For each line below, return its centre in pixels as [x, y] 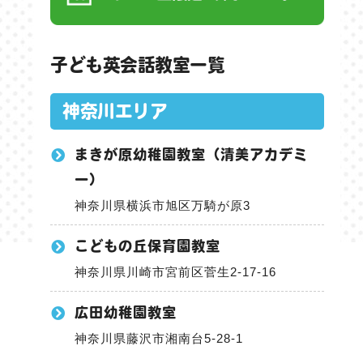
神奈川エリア [115, 111]
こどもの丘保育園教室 [147, 246]
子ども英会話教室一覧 [137, 65]
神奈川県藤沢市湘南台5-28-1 [159, 339]
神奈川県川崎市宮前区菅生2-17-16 [175, 272]
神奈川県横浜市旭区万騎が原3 [162, 206]
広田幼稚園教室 [126, 313]
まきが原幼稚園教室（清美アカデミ [191, 155]
